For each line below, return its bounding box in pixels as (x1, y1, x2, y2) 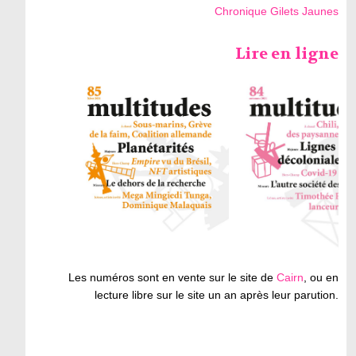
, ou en (304, 271, 339, 284)
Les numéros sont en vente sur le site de (68, 271, 277, 284)
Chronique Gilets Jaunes (215, 5, 339, 17)
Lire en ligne (235, 44, 339, 64)
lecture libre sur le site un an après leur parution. (95, 288, 339, 302)
